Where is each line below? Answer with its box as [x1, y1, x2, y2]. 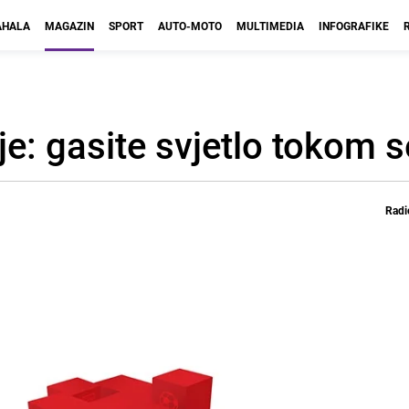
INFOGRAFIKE [319, 18, 389, 33]
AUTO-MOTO [158, 18, 222, 33]
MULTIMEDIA [236, 18, 304, 33]
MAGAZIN [45, 18, 94, 33]
